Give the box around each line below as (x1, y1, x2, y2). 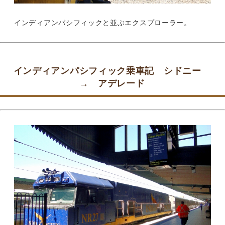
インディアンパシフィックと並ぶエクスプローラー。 (14, 18, 191, 27)
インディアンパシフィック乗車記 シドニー (13, 65, 211, 76)
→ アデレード (79, 78, 145, 88)
